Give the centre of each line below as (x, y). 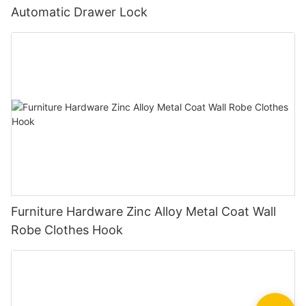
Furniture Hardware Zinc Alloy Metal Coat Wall (143, 211)
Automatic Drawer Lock (79, 12)
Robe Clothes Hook (67, 229)
